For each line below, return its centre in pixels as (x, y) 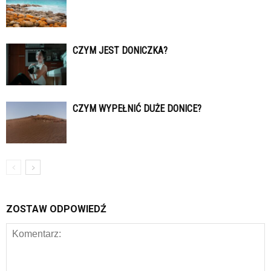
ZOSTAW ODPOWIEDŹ (56, 209)
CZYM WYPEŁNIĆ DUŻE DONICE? (137, 109)
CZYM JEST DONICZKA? (120, 51)
